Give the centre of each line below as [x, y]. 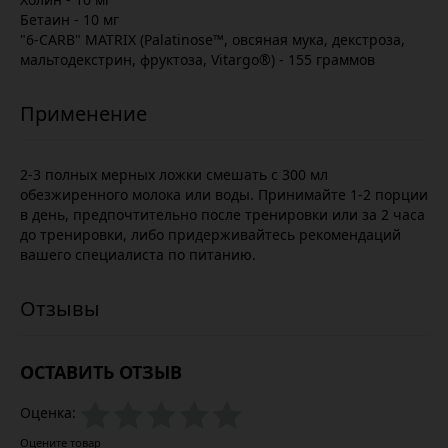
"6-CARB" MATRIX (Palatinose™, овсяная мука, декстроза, [212, 39]
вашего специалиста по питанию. [138, 254]
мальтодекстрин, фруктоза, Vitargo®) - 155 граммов [197, 59]
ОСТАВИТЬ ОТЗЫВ [101, 372]
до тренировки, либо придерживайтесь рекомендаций [210, 234]
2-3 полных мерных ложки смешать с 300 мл [174, 174]
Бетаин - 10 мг [69, 19]
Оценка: [48, 413]
